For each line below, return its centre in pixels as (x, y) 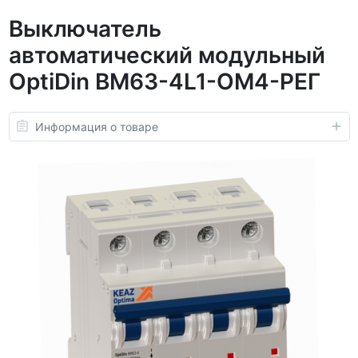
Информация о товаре (96, 126)
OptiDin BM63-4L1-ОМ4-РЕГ (164, 81)
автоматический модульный (167, 55)
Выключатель (85, 28)
